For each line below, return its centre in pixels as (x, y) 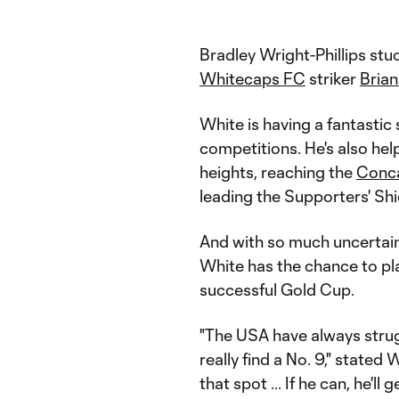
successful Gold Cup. (277, 289)
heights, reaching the (278, 172)
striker (333, 78)
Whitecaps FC (252, 78)
